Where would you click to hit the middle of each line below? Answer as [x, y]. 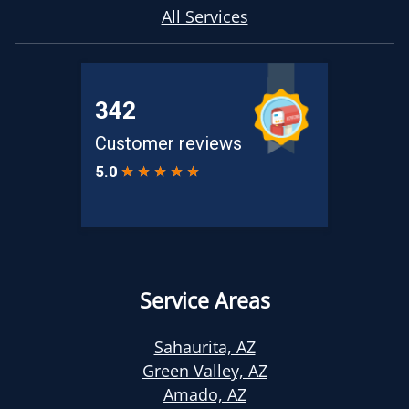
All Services [204, 17]
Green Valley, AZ [204, 371]
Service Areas [204, 301]
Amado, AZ [204, 395]
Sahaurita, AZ [204, 347]
